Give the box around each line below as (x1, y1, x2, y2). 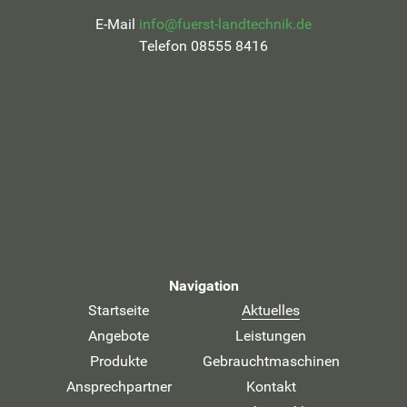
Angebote (88, 327, 149, 345)
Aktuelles (242, 302, 300, 320)
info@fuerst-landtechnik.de (139, 15, 312, 34)
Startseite (88, 302, 149, 320)
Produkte (90, 352, 147, 371)
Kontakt (245, 378, 296, 396)
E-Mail (95, 15, 139, 34)
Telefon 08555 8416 (139, 37, 268, 55)
